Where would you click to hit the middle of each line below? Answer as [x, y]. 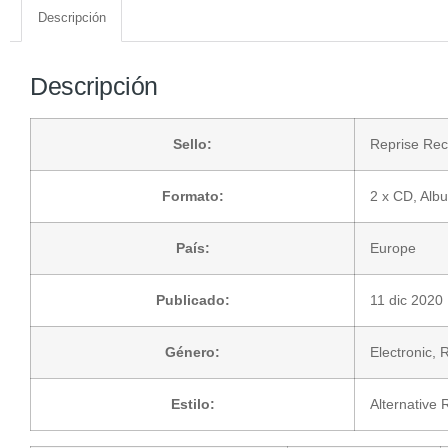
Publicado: [192, 299]
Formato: [192, 195]
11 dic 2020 [406, 299]
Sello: [192, 143]
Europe [393, 247]
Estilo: [192, 403]
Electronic [401, 351]
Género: [192, 351]
